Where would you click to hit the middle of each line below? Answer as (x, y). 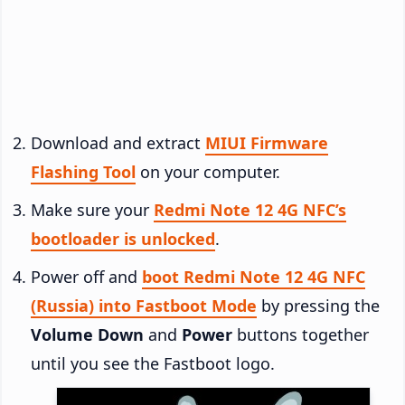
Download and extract (118, 142)
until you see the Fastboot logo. (153, 363)
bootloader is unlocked (123, 238)
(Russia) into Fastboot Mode (144, 305)
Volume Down (87, 334)
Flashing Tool (83, 171)
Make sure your (92, 209)
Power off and (86, 276)
